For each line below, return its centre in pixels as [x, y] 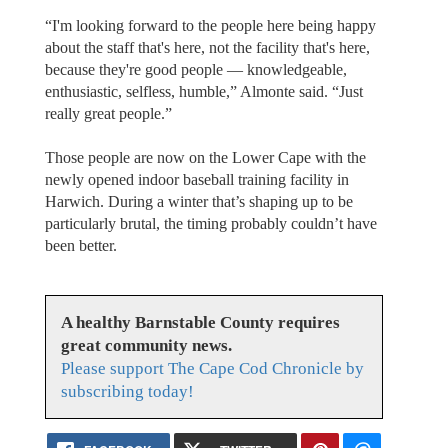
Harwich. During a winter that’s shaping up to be [198, 201]
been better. [80, 245]
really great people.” [108, 113]
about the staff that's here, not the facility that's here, [207, 47]
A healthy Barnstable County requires [200, 323]
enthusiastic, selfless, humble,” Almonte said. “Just [203, 91]
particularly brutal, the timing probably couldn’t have [210, 223]
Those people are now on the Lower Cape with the [205, 157]
